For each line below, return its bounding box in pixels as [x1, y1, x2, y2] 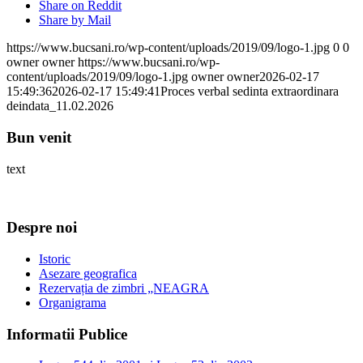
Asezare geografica [39, 267, 137, 281]
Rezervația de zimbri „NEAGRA [39, 281, 209, 296]
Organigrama [39, 296, 106, 310]
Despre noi [6, 219, 77, 237]
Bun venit [6, 128, 71, 146]
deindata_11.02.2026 [6, 99, 113, 113]
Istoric [39, 252, 70, 267]
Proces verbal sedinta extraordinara [160, 84, 339, 99]
